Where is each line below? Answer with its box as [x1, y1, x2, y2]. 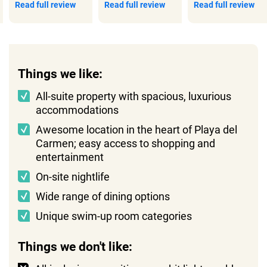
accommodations [36, 103, 119, 116]
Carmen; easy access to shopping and [36, 136, 215, 150]
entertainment [36, 150, 104, 163]
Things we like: [18, 66, 103, 81]
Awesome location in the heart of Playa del [36, 123, 237, 136]
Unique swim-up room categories [36, 209, 192, 222]
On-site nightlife [36, 170, 110, 183]
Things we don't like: [18, 239, 132, 254]
